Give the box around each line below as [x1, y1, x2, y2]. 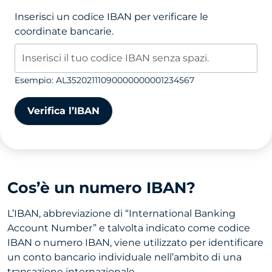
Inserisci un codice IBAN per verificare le [15, 11, 208, 22]
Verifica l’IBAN [27, 105, 100, 117]
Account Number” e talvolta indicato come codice [7, 222, 250, 234]
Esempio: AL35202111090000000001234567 [15, 75, 194, 86]
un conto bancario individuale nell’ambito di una [7, 251, 242, 263]
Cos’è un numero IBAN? [7, 178, 195, 197]
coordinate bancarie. [15, 25, 114, 37]
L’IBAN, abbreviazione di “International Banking [7, 208, 236, 220]
